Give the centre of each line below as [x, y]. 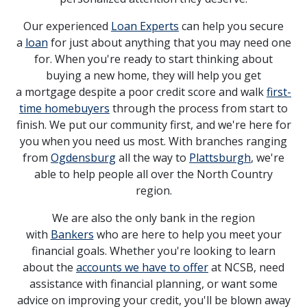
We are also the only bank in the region [153, 218]
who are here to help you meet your [187, 235]
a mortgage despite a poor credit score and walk [141, 92]
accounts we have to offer [142, 268]
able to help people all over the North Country [153, 174]
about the [49, 268]
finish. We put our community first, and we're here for [153, 125]
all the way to [152, 158]
